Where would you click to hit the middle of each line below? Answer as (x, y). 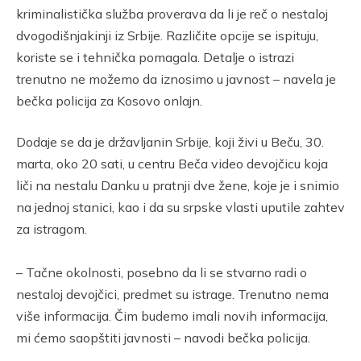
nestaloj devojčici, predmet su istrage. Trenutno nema (172, 294)
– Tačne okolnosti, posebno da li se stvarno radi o (162, 272)
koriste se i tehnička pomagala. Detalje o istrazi (155, 57)
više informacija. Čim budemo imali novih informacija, (172, 316)
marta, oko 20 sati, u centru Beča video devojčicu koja (172, 164)
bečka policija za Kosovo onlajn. (109, 101)
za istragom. (52, 229)
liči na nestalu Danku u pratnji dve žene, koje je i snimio (178, 185)
